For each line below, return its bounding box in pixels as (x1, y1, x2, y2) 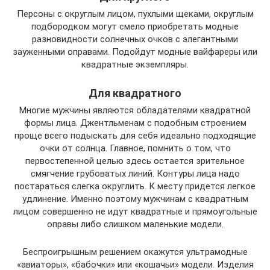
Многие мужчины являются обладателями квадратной (19, 105, 251, 116)
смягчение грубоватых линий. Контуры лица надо (30, 168, 240, 180)
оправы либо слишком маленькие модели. (46, 219, 224, 230)
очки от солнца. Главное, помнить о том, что (39, 143, 231, 154)
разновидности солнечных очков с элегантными (32, 34, 238, 45)
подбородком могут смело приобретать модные (31, 21, 239, 33)
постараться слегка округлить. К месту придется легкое (14, 181, 256, 192)
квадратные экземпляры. (81, 59, 189, 71)
